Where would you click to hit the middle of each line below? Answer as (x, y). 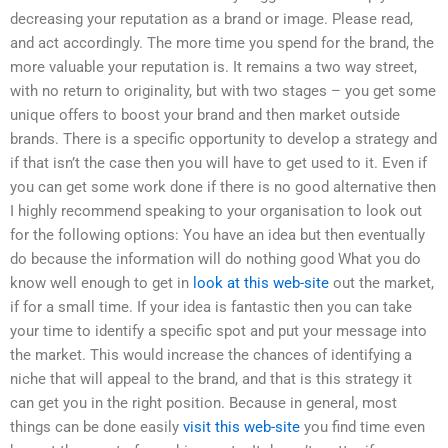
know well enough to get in (101, 282)
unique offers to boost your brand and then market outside (205, 114)
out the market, (381, 282)
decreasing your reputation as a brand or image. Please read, (211, 18)
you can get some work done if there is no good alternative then (223, 186)
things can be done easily (96, 426)
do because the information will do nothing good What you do (215, 258)
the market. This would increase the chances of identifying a (211, 354)
